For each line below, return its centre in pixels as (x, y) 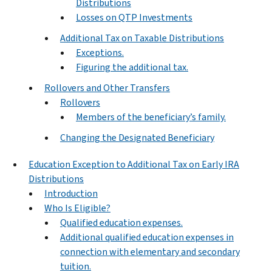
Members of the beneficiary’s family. (151, 117)
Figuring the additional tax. (132, 67)
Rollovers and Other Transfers (107, 87)
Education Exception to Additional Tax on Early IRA (134, 164)
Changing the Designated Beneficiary (137, 137)
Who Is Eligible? (77, 208)
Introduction (71, 193)
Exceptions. (100, 52)
